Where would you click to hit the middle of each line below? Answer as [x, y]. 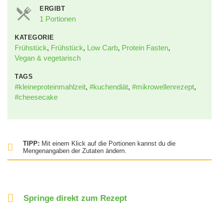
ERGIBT [53, 9]
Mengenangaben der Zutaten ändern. [75, 151]
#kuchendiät [109, 87]
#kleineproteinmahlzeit [50, 87]
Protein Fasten [145, 48]
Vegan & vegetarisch [48, 58]
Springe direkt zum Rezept [75, 198]
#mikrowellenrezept [163, 87]
